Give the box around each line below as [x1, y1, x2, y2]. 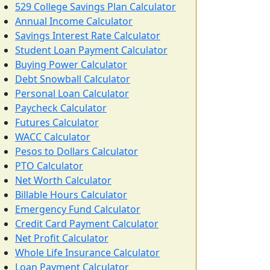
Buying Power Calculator [15, 58, 127, 71]
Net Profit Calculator [15, 231, 108, 245]
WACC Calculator [15, 130, 90, 143]
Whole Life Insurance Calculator [15, 246, 160, 259]
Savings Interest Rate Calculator [15, 29, 160, 42]
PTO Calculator [15, 159, 83, 172]
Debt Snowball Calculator [15, 72, 130, 86]
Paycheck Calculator [15, 101, 107, 115]
